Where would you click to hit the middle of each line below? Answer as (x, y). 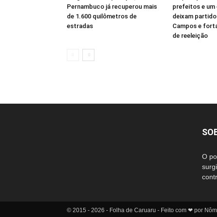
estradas (80, 26)
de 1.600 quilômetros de (102, 16)
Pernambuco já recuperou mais (112, 7)
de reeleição (190, 36)
